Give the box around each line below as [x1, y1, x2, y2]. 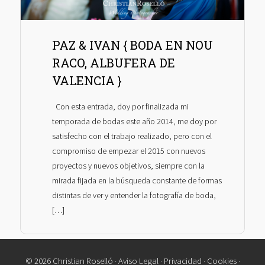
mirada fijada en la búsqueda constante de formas [51, 175, 222, 186]
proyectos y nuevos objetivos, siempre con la [51, 160, 205, 172]
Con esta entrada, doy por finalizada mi [51, 101, 189, 112]
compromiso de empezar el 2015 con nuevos [51, 146, 205, 157]
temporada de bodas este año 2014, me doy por [51, 116, 216, 127]
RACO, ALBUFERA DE [51, 54, 175, 70]
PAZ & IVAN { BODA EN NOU [51, 37, 213, 53]
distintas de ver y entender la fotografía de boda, [51, 190, 216, 201]
